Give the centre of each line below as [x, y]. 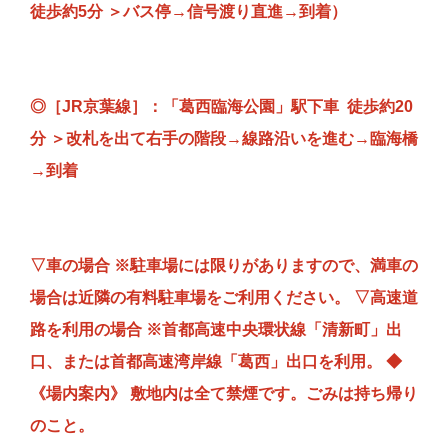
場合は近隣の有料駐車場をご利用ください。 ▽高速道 [224, 298]
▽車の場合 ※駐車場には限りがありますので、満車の [224, 266]
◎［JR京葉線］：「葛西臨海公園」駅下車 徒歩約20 [221, 107]
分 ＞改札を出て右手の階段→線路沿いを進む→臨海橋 [224, 139]
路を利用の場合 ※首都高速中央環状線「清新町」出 [216, 330]
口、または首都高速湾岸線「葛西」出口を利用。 [208, 362]
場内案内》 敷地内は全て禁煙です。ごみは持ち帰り [232, 394]
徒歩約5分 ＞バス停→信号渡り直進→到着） [188, 12]
